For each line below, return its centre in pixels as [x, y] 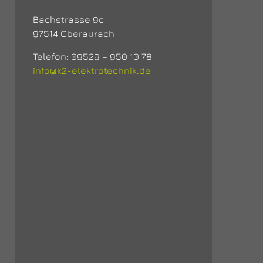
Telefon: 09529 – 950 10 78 [92, 56]
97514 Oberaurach [73, 33]
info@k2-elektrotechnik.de [92, 70]
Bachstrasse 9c [68, 19]
